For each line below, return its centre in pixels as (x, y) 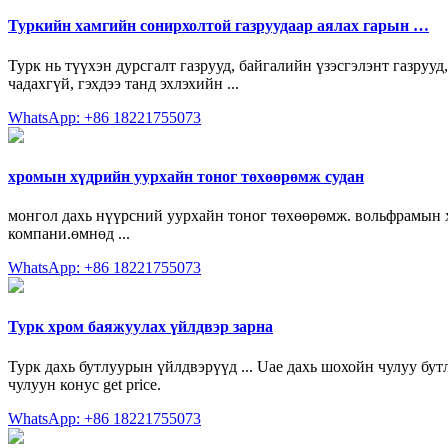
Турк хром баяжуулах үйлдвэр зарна (140, 327)
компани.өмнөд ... (69, 234)
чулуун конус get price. (84, 384)
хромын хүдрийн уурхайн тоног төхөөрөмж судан (186, 176)
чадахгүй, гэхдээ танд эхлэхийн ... (123, 83)
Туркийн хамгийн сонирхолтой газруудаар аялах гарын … (218, 26)
